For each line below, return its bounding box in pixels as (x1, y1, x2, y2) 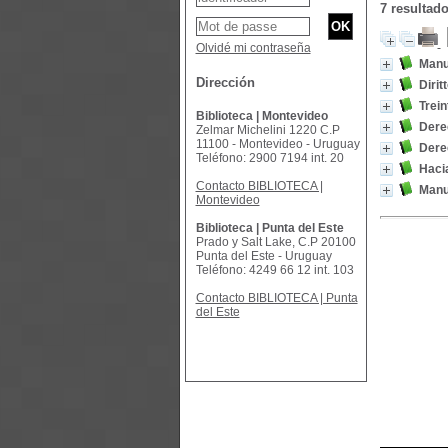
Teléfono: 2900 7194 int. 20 (195, 151, 344, 165)
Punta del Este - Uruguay (195, 249, 332, 263)
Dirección (195, 75, 255, 90)
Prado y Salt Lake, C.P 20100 (195, 235, 356, 249)
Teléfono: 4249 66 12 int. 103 (195, 263, 354, 277)
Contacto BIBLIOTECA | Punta (195, 291, 358, 305)
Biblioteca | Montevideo (195, 109, 328, 123)
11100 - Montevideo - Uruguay (195, 137, 360, 151)
